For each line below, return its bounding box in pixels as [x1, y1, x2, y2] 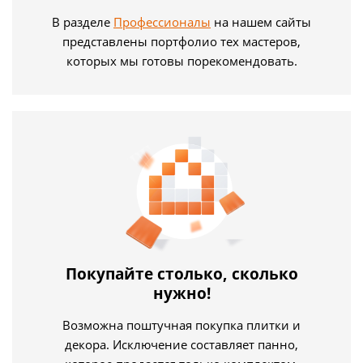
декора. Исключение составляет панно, [65, 335, 298, 352]
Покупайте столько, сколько [65, 263, 298, 284]
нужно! [152, 282, 211, 304]
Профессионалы [113, 13, 211, 30]
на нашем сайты [211, 13, 311, 30]
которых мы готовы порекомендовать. [66, 52, 297, 69]
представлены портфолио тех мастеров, [62, 32, 301, 49]
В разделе [52, 13, 113, 30]
